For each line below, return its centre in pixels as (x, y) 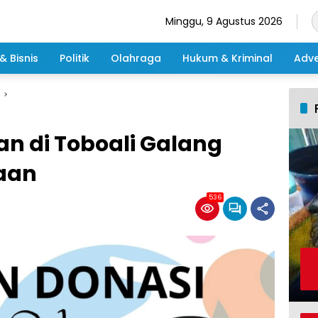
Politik (75, 58)
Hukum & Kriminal (227, 58)
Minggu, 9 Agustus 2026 (224, 21)
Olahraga (136, 58)
